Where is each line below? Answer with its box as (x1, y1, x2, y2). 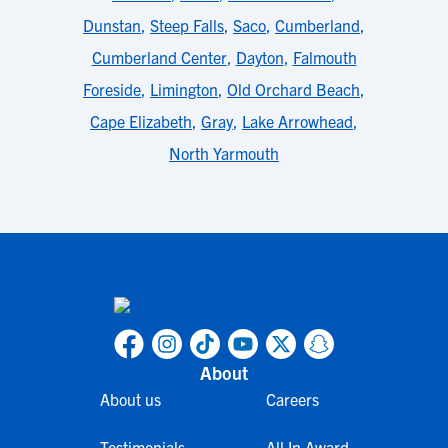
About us (99, 389, 161, 409)
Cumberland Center (91, 47, 227, 67)
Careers (265, 389, 319, 409)
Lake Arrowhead (242, 111, 353, 131)
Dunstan (83, 15, 141, 35)
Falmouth (292, 47, 357, 67)
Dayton (235, 47, 284, 67)
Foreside (83, 79, 141, 99)
